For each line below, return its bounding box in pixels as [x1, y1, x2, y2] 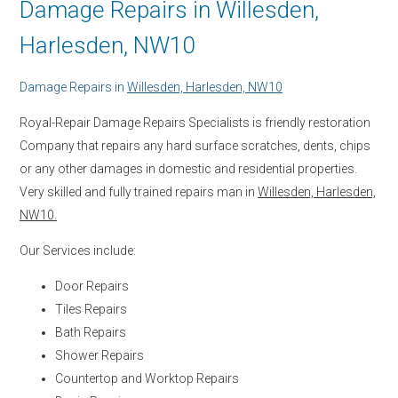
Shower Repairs [55, 347, 144, 362]
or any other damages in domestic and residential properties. [20, 161, 357, 176]
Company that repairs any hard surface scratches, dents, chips [20, 138, 370, 153]
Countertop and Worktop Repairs [55, 370, 239, 386]
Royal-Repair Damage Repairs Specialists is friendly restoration [20, 115, 370, 130]
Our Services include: [20, 243, 136, 258]
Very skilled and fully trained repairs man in [20, 184, 258, 199]
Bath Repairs [55, 324, 126, 339]
